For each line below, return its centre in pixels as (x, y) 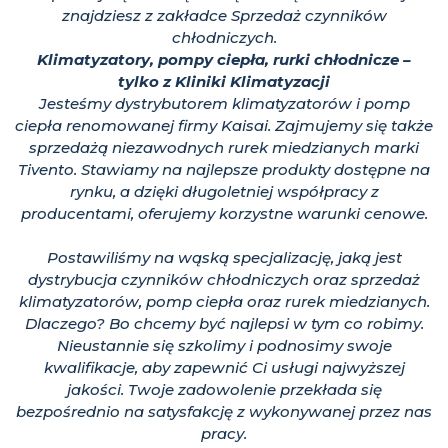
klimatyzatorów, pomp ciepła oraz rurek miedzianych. (224, 302)
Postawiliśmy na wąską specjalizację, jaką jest (224, 258)
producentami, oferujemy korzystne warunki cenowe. (224, 214)
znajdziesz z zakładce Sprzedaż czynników (224, 16)
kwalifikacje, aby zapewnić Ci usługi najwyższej (224, 368)
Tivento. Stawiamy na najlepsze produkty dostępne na (224, 170)
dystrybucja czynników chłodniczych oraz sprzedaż (224, 280)
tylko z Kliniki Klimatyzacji (224, 82)
